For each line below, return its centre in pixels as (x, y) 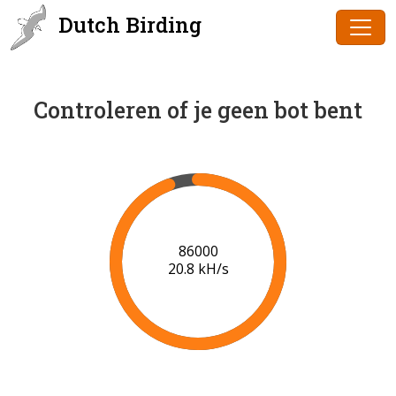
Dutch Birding (127, 25)
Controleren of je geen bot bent (198, 110)
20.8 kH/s (198, 269)
